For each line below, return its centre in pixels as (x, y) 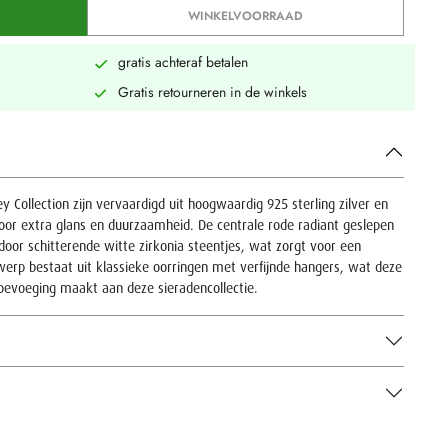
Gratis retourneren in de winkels (212, 91)
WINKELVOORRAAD (246, 16)
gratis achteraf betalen (182, 62)
